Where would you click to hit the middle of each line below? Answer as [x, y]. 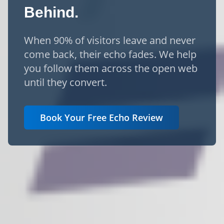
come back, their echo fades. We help [110, 54]
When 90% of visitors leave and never [110, 40]
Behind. [51, 12]
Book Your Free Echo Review [101, 117]
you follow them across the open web [111, 68]
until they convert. [65, 82]
